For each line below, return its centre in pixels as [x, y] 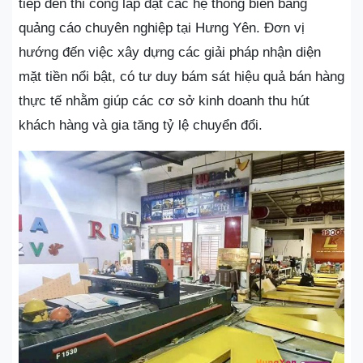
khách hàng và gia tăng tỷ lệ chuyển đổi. [141, 125]
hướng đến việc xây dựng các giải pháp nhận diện [170, 52]
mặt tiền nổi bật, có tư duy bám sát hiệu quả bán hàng [181, 76]
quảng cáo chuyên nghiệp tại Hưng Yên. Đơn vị [162, 28]
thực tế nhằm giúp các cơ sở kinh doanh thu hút [164, 100]
